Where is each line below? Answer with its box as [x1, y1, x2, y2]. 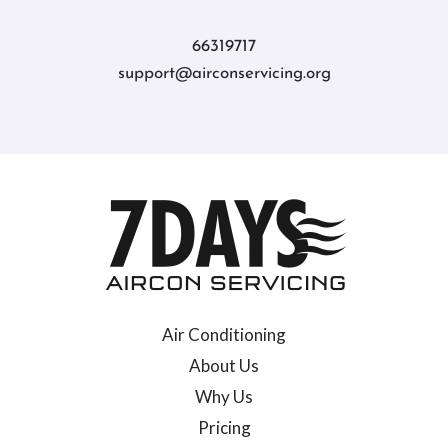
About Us [189, 355, 259, 376]
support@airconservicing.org [117, 65, 331, 82]
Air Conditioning [162, 324, 286, 345]
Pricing [197, 417, 251, 438]
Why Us [195, 386, 253, 407]
